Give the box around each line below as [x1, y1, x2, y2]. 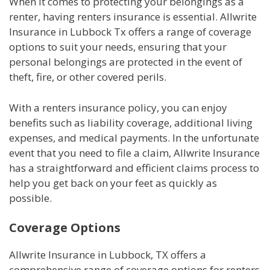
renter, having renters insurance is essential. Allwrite [9, 10, 257, 24]
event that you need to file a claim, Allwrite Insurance [9, 145, 260, 160]
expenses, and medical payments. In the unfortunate [9, 130, 259, 145]
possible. [9, 190, 52, 205]
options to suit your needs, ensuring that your [9, 40, 227, 54]
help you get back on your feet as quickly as [9, 175, 217, 190]
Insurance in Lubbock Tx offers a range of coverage [9, 25, 251, 39]
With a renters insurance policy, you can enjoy [9, 100, 227, 115]
